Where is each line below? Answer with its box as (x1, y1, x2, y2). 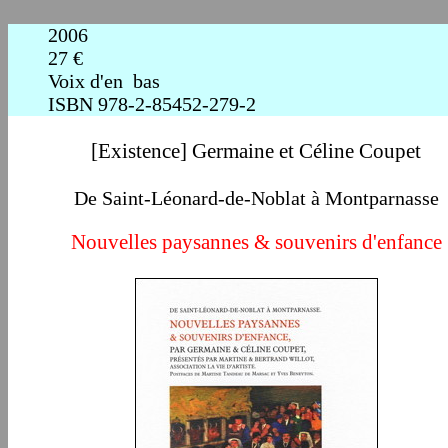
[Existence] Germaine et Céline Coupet (91, 139, 421, 163)
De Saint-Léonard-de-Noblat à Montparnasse (73, 187, 439, 209)
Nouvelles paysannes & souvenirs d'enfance (70, 230, 442, 254)
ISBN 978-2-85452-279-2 (48, 93, 256, 115)
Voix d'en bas (48, 70, 160, 92)
